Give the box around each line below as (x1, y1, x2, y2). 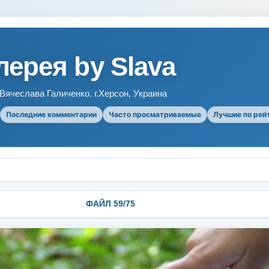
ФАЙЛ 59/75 (85, 199, 135, 208)
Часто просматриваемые (109, 110, 201, 119)
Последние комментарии (6, 110, 97, 119)
